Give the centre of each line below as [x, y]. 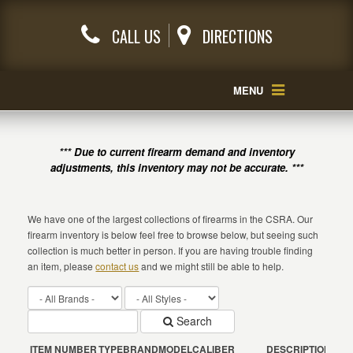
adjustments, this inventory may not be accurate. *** [176, 167]
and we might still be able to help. [212, 266]
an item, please [62, 266]
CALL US [134, 36]
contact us [117, 266]
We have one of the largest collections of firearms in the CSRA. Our [171, 219]
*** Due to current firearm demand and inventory [176, 152]
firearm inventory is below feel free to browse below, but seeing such [173, 234]
